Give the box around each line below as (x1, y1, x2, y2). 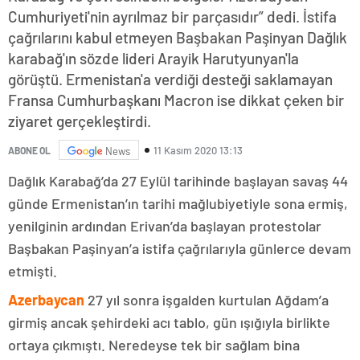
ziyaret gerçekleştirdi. (8, 112, 151, 131)
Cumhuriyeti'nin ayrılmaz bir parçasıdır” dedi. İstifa (8, 7, 337, 27)
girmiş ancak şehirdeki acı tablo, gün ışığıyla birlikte (8, 313, 330, 332)
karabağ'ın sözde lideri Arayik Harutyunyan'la (8, 49, 299, 68)
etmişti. (8, 262, 57, 280)
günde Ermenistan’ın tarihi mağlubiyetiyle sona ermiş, (8, 194, 348, 213)
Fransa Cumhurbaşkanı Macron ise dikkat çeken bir (8, 91, 344, 110)
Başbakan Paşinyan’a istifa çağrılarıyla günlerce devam (8, 239, 351, 258)
